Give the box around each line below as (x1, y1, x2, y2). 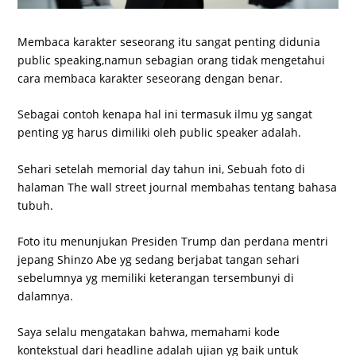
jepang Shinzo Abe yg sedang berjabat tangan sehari (17, 251, 300, 267)
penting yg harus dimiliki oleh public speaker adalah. (17, 125, 302, 141)
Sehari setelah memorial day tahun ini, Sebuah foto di (17, 161, 306, 176)
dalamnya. (17, 288, 74, 304)
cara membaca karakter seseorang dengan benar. (17, 70, 284, 86)
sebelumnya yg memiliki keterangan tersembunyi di (17, 269, 295, 285)
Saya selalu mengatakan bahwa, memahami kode (17, 324, 281, 340)
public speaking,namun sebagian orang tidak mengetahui (17, 52, 326, 68)
